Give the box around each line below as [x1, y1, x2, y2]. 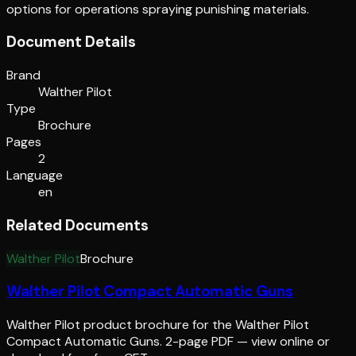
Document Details [6, 32, 136, 52]
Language [6, 167, 63, 184]
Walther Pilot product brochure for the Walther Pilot [6, 316, 309, 333]
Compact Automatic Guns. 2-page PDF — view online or [6, 333, 330, 350]
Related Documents [6, 215, 149, 235]
